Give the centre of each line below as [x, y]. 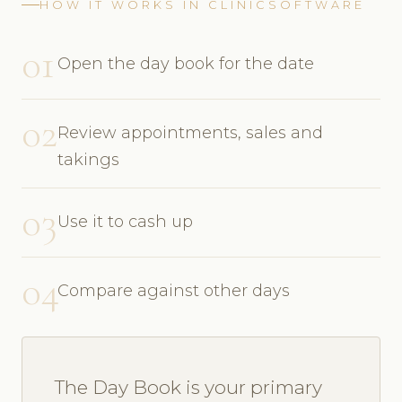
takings [88, 159]
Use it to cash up [125, 221]
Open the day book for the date [186, 63]
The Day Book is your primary [188, 387]
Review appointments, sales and [190, 132]
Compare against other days [174, 290]
